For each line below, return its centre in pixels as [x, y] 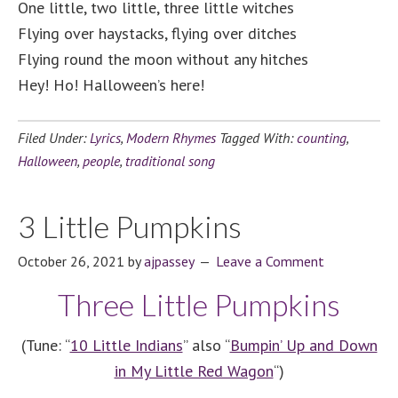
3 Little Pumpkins [130, 226]
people [101, 161]
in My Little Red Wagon [194, 371]
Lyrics [105, 138]
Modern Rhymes [171, 138]
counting [322, 138]
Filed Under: [54, 138]
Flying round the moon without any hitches [163, 59]
